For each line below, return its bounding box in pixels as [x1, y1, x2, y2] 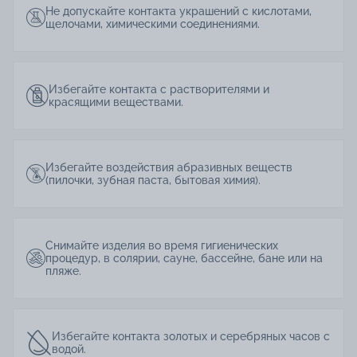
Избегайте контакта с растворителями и [49, 83, 270, 96]
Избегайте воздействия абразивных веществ [45, 161, 292, 175]
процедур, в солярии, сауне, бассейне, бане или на [45, 252, 323, 265]
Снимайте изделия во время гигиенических [45, 239, 278, 253]
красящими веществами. [49, 96, 184, 109]
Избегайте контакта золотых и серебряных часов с [51, 330, 330, 343]
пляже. [45, 265, 81, 278]
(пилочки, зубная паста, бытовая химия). [45, 174, 261, 187]
